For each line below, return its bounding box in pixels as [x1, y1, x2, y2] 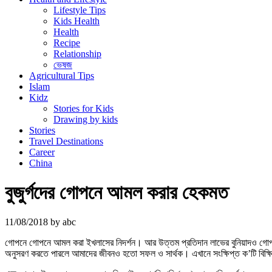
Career [29, 146, 55, 157]
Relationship [53, 48, 101, 59]
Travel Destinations [29, 135, 103, 146]
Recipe [53, 37, 80, 48]
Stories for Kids [53, 103, 114, 114]
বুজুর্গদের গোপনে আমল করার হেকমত [5, 182, 228, 204]
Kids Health [53, 15, 100, 26]
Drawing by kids [53, 114, 118, 124]
